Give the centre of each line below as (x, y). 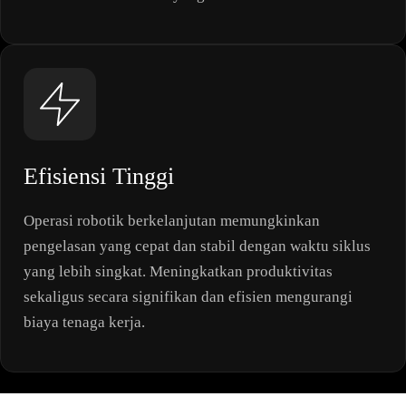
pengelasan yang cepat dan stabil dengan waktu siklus (197, 246)
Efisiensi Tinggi (99, 177)
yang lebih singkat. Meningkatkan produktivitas (178, 272)
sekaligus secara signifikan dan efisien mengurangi (188, 297)
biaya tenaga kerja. (84, 323)
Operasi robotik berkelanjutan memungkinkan (172, 221)
